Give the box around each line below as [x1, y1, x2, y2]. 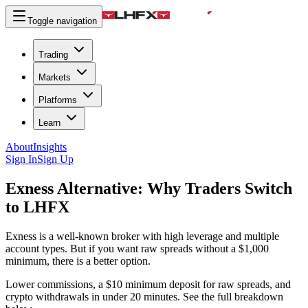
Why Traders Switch [147, 179, 292, 197]
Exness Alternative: [5, 179, 143, 197]
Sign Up [37, 153, 74, 165]
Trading [38, 49, 68, 60]
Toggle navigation [27, 16, 97, 26]
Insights [33, 141, 67, 153]
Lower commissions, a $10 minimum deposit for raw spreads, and [5, 278, 291, 290]
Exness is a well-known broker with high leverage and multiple [5, 230, 279, 242]
